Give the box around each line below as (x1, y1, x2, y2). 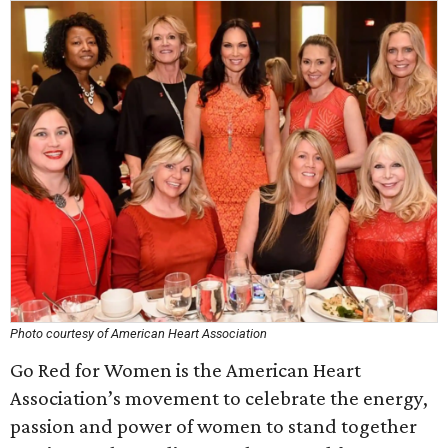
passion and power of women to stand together (10, 414, 417, 438)
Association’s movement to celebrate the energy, (10, 386, 428, 410)
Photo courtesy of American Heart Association (10, 326, 267, 341)
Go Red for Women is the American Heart (10, 358, 361, 382)
